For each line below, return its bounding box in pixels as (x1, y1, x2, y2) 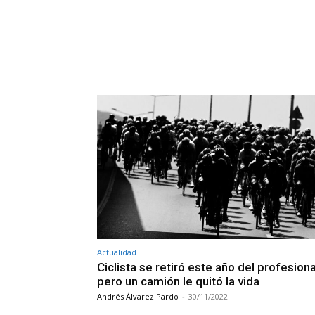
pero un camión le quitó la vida (97, 274, 259, 288)
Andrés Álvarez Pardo (97, 290, 179, 302)
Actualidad (97, 246, 136, 257)
